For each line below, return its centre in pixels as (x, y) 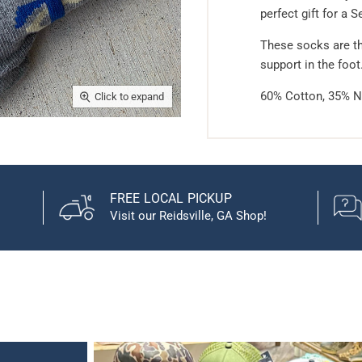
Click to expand (129, 97)
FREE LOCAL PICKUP (171, 198)
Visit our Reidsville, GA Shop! (189, 215)
